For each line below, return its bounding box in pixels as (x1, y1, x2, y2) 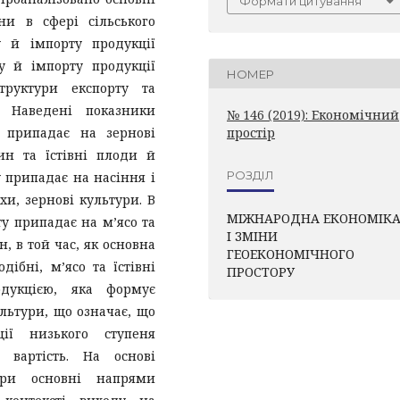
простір (227, 124, 275, 141)
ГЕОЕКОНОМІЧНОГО (227, 246, 354, 262)
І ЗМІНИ (227, 228, 278, 245)
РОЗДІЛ (227, 167, 274, 182)
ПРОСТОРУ (227, 263, 295, 280)
